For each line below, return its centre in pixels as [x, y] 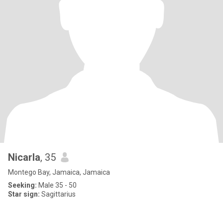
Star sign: [24, 194]
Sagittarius [58, 194]
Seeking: [22, 185]
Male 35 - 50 [57, 185]
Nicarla [24, 157]
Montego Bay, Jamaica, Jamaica [59, 172]
